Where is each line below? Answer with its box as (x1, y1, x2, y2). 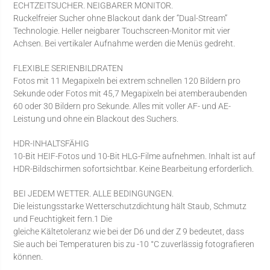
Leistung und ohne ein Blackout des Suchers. (13, 113, 179, 124)
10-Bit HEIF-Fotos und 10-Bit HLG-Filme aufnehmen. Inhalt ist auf (13, 151, 256, 161)
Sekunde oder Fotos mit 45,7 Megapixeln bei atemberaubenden (13, 88, 248, 98)
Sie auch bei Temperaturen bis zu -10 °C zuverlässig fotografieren (13, 239, 255, 249)
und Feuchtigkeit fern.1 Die (13, 213, 113, 224)
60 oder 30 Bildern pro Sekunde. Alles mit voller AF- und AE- (13, 101, 231, 111)
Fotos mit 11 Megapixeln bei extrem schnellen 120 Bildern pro (13, 75, 241, 86)
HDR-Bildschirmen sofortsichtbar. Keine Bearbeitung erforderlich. (13, 163, 254, 174)
